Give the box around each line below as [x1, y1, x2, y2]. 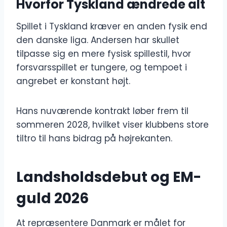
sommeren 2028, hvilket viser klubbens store [16, 119, 209, 131]
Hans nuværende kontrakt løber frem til [16, 105, 188, 118]
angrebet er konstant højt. [16, 75, 130, 88]
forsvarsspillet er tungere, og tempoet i [16, 61, 187, 74]
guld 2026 [16, 188, 89, 209]
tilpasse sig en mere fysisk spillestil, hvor [16, 48, 191, 60]
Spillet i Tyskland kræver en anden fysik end [16, 20, 207, 33]
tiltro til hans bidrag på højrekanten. [16, 132, 172, 145]
